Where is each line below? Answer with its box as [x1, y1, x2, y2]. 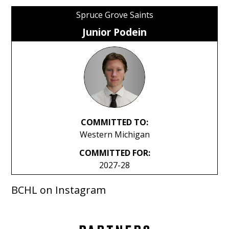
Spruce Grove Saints [76, 9, 153, 20]
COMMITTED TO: [81, 116, 148, 128]
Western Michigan [79, 128, 150, 140]
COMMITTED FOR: [79, 147, 150, 158]
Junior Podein [82, 25, 147, 39]
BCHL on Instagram [11, 183, 106, 197]
